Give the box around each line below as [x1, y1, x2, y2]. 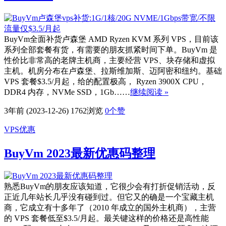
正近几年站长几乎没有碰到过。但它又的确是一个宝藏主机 [4, 193, 214, 202]
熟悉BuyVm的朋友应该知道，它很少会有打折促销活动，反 [4, 182, 215, 191]
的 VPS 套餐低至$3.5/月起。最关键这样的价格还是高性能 [4, 214, 209, 223]
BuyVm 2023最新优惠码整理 [4, 146, 155, 160]
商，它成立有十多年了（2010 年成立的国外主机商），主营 [4, 203, 216, 212]
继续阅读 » [130, 87, 168, 96]
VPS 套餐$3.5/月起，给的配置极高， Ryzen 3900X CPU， [4, 77, 207, 86]
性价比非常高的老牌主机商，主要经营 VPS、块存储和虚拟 [4, 55, 215, 65]
